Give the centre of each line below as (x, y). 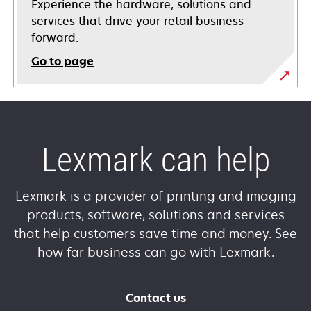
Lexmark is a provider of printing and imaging (155, 196)
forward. (55, 37)
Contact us (155, 298)
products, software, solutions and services (155, 215)
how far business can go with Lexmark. (155, 252)
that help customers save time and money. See (155, 233)
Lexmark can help (155, 160)
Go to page (62, 61)
